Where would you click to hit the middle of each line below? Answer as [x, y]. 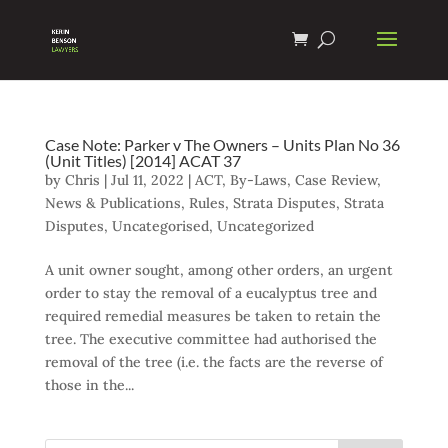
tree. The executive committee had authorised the [210, 339]
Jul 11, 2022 [147, 180]
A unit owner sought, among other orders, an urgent [218, 270]
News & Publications [112, 203]
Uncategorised [160, 226]
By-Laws [258, 180]
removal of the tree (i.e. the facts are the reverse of [213, 362]
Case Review [335, 180]
